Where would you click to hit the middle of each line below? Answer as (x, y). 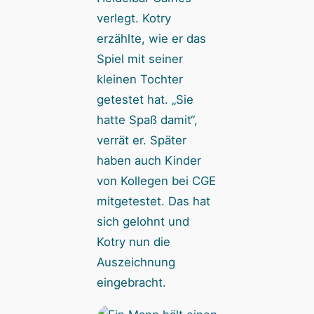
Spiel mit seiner (139, 59)
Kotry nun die (133, 242)
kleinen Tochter (139, 80)
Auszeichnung (136, 262)
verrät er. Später (141, 141)
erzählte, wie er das (151, 39)
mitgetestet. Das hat (153, 202)
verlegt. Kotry (134, 19)
